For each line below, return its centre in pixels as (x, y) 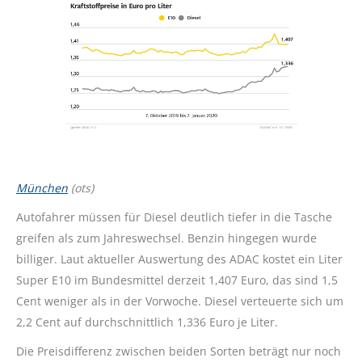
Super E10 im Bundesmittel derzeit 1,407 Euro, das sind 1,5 (177, 280)
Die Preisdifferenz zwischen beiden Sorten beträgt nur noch (179, 351)
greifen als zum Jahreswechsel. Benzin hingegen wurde (166, 238)
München (42, 188)
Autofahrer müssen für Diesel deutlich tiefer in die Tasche (174, 217)
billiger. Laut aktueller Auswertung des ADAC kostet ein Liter (179, 259)
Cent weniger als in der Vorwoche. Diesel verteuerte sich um (180, 301)
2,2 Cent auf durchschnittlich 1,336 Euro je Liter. (147, 322)
